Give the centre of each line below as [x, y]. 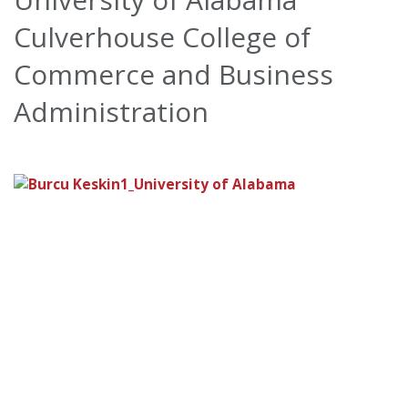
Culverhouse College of [162, 36]
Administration [111, 111]
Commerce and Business [173, 74]
